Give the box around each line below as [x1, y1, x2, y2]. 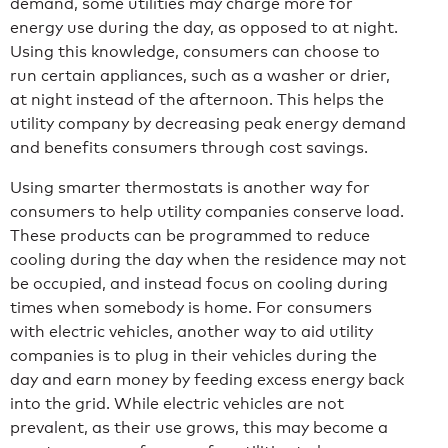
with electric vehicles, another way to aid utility [10, 321, 373, 341]
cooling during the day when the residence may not [10, 249, 406, 269]
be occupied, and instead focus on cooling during [10, 273, 388, 293]
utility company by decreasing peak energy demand [10, 113, 406, 133]
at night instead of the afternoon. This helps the [10, 89, 384, 109]
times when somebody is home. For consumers [10, 297, 372, 317]
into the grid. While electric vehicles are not [10, 393, 344, 413]
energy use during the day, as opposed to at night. [10, 17, 398, 37]
